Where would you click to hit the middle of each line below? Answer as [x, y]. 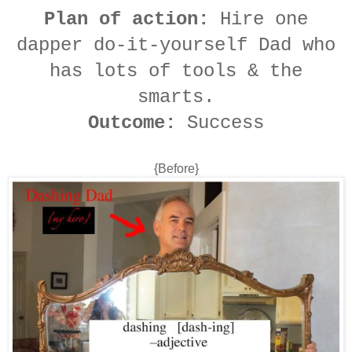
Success [220, 123]
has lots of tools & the [176, 71]
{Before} [176, 168]
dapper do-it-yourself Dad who [176, 45]
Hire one [258, 19]
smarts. [176, 97]
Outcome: [132, 123]
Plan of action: [126, 19]
